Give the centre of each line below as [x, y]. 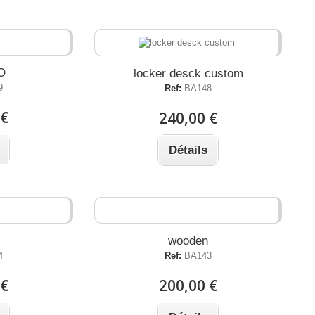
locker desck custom [188, 73]
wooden [188, 240]
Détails [188, 150]
